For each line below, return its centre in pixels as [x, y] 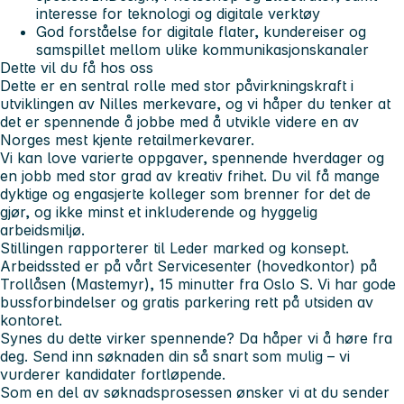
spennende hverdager [287, 157]
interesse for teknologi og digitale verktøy [178, 13]
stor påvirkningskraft [275, 85]
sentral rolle [124, 85]
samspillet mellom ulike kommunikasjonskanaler [202, 49]
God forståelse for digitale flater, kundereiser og [201, 31]
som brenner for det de [288, 193]
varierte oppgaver [142, 157]
